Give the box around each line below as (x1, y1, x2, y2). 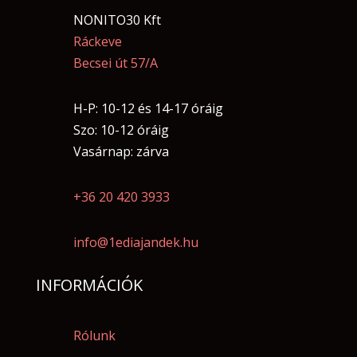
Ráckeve (73, 33, 122, 51)
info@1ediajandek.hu (73, 233, 198, 252)
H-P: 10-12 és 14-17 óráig (73, 100, 223, 118)
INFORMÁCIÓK (35, 274, 143, 296)
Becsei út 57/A (73, 54, 158, 73)
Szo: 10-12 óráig (73, 121, 169, 139)
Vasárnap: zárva (73, 143, 169, 161)
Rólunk (73, 327, 116, 345)
